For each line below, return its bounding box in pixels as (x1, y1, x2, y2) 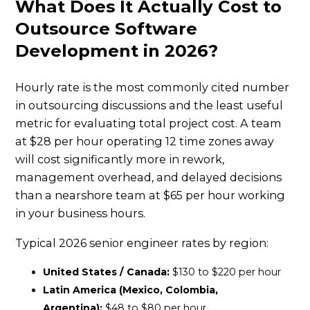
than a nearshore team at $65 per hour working (15, 188, 286, 203)
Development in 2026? (15, 40, 219, 62)
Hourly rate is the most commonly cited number (15, 80, 290, 95)
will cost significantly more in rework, (15, 152, 225, 167)
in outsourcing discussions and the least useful (15, 98, 284, 113)
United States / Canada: (43, 265, 170, 278)
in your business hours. (15, 206, 146, 221)
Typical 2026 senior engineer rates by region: (15, 235, 269, 250)
